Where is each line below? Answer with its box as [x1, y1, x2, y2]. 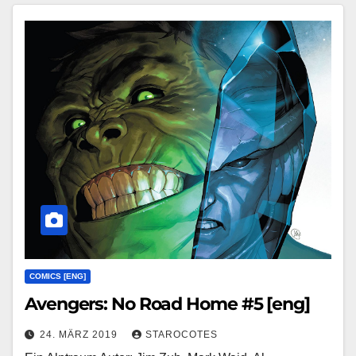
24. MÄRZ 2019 [40, 328, 121, 340]
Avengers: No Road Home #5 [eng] [25, 292, 310, 315]
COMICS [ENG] [29, 271, 86, 281]
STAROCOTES [145, 328, 218, 340]
